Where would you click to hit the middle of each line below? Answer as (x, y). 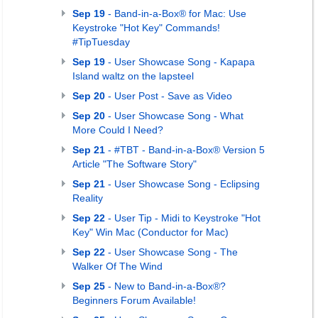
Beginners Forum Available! (134, 300)
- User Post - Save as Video (169, 96)
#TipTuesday (101, 42)
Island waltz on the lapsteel (133, 76)
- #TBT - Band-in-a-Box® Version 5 (185, 150)
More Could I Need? (118, 130)
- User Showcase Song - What (174, 116)
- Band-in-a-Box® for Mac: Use (176, 13)
